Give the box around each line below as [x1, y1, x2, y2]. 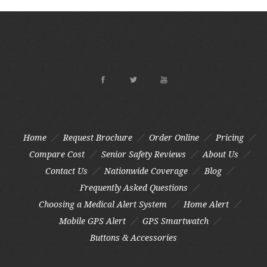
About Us [202, 149, 238, 159]
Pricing [216, 132, 244, 142]
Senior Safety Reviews [101, 149, 186, 159]
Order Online [149, 132, 199, 142]
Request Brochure [63, 132, 132, 142]
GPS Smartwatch [142, 216, 209, 226]
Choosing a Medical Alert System [38, 199, 167, 209]
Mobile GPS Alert [58, 216, 126, 226]
